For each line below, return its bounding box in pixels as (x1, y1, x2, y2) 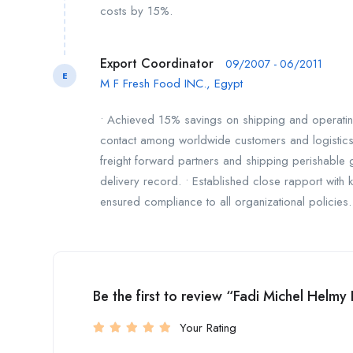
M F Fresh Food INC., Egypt (100, 75, 243, 93)
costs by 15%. (100, 2, 173, 20)
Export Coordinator (100, 54, 214, 73)
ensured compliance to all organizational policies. (100, 193, 351, 211)
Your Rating (180, 319, 236, 337)
